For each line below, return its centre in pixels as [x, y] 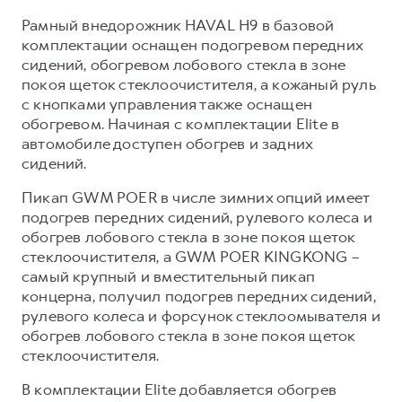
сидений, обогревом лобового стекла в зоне [184, 64]
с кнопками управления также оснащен [167, 104]
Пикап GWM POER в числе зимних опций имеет [196, 197]
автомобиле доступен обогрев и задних [167, 143]
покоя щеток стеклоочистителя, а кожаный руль [199, 84]
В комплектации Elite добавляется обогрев [179, 389]
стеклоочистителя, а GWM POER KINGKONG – [190, 256]
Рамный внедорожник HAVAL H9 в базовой [178, 25]
